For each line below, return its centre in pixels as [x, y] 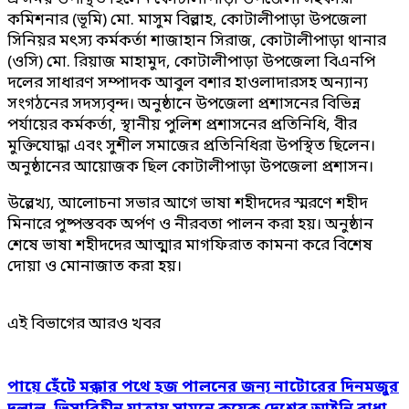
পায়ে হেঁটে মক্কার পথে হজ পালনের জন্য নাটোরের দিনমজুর [203, 388]
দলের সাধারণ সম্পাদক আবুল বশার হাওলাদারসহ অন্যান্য [188, 83]
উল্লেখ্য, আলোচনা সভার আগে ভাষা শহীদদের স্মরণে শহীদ [188, 204]
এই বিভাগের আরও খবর [84, 324]
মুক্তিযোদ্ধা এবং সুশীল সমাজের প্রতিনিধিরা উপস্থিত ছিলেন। [191, 146]
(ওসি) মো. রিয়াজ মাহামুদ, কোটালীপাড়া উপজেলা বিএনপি [191, 62]
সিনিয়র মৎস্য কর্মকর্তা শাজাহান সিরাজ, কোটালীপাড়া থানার [197, 41]
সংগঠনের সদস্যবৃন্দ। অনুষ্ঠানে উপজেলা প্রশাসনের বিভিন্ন [184, 104]
